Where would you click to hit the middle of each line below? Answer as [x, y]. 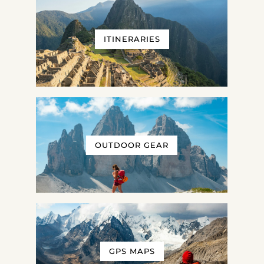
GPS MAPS [132, 252]
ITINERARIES [132, 39]
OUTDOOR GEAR [132, 146]
